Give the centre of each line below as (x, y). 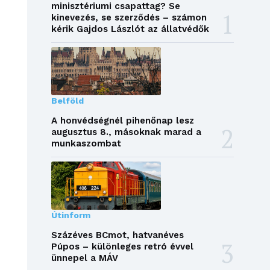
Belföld (67, 101)
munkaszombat (86, 144)
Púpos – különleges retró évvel (122, 247)
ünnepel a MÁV (84, 258)
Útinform (71, 215)
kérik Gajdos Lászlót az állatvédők (130, 29)
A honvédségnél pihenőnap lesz (122, 121)
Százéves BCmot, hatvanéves (117, 235)
